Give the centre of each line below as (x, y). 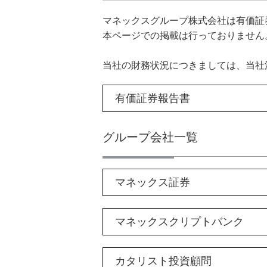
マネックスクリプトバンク (179, 221)
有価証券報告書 (153, 98)
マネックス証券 (153, 182)
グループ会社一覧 (150, 137)
